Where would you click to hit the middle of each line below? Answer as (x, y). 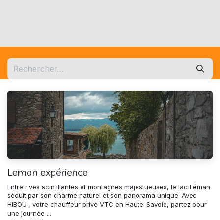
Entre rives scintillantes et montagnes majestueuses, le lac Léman (109, 186)
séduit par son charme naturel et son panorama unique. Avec (102, 195)
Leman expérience (48, 172)
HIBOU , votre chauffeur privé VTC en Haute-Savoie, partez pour (107, 204)
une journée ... (29, 213)
